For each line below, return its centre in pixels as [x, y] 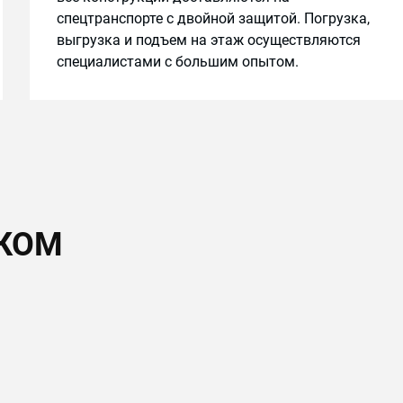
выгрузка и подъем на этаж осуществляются [209, 40]
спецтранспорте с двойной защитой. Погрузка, [214, 18]
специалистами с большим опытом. [178, 62]
